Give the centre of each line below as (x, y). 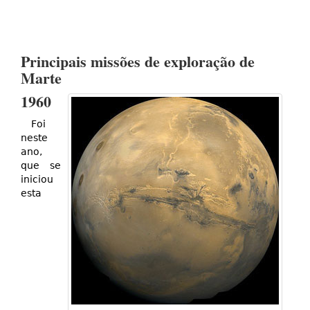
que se (41, 166)
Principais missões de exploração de (138, 62)
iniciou (37, 180)
